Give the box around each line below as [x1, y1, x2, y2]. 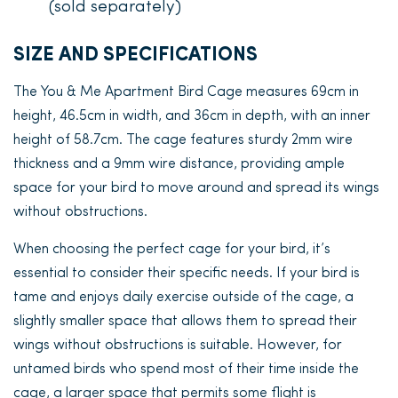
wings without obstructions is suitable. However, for [13, 338, 342, 353]
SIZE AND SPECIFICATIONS [13, 45, 258, 66]
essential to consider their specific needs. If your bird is [13, 267, 360, 281]
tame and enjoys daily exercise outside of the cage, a [13, 291, 354, 305]
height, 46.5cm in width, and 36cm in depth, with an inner [13, 109, 370, 123]
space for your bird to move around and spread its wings [13, 181, 379, 195]
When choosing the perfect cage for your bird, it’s [13, 243, 330, 257]
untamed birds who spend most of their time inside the [13, 362, 359, 377]
